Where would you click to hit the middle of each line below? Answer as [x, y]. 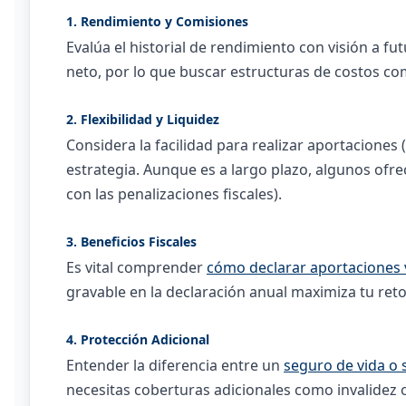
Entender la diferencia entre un [175, 365]
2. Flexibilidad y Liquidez [143, 119]
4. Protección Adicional [138, 339]
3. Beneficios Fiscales [131, 242]
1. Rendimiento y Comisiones [157, 21]
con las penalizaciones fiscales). [174, 194]
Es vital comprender [136, 267]
